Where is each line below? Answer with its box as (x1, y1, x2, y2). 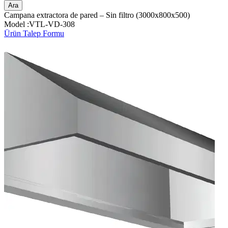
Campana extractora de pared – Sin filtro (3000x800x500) (4, 10, 190, 19)
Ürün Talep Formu (4, 28, 64, 38)
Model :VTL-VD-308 (4, 19, 75, 28)
